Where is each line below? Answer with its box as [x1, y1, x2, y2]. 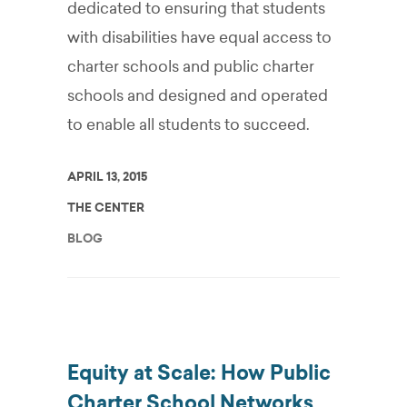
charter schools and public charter [67, 56, 314, 76]
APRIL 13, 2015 [67, 169, 147, 184]
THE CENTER [67, 200, 144, 215]
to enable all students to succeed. [67, 114, 310, 134]
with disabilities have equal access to [67, 27, 332, 47]
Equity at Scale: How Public [67, 361, 331, 385]
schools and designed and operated [67, 85, 328, 105]
